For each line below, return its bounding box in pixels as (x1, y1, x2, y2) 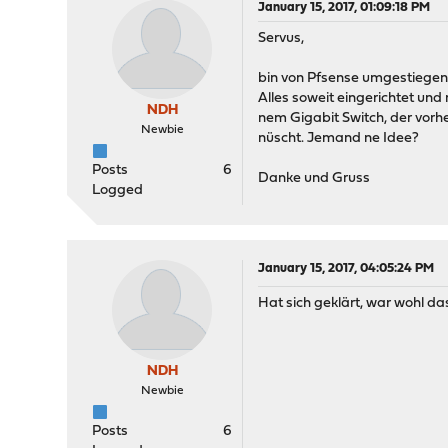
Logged (92, 183, 144, 198)
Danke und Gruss (258, 171, 371, 186)
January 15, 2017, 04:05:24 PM (258, 262, 435, 275)
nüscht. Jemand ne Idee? (258, 131, 420, 146)
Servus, (258, 31, 305, 46)
